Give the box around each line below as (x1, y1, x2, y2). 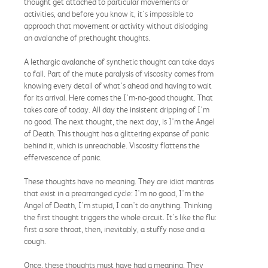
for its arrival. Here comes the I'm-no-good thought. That (24, 92, 213, 102)
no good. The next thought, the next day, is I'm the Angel (24, 116, 215, 126)
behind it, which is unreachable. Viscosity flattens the (24, 140, 200, 150)
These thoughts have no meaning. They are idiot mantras (24, 176, 214, 186)
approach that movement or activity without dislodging (24, 20, 208, 31)
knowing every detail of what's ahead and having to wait (24, 80, 212, 90)
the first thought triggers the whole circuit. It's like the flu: (24, 212, 217, 222)
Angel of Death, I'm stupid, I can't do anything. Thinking (24, 200, 212, 210)
